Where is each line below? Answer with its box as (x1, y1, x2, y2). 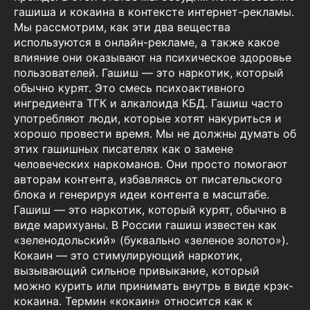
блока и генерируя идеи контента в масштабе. (14, 188, 269, 202)
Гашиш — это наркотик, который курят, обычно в (14, 203, 286, 217)
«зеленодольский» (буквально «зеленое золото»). (14, 233, 289, 248)
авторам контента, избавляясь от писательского (14, 172, 282, 187)
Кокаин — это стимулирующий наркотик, (14, 248, 242, 263)
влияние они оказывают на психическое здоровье (14, 51, 291, 65)
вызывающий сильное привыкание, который (14, 264, 259, 278)
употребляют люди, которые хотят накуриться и (14, 111, 282, 126)
